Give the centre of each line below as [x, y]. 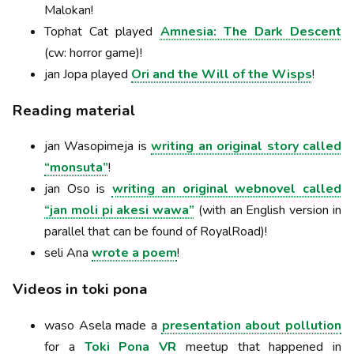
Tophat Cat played [102, 32]
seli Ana [68, 253]
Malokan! [69, 11]
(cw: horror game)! [93, 53]
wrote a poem [134, 253]
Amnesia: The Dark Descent [250, 32]
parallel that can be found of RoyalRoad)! [156, 232]
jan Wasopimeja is [98, 147]
